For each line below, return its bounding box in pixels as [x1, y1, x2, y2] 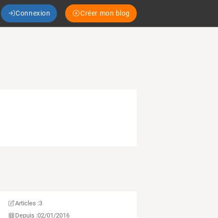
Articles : [15, 200, 39, 207]
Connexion [16, 9, 51, 17]
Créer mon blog [80, 9, 130, 17]
